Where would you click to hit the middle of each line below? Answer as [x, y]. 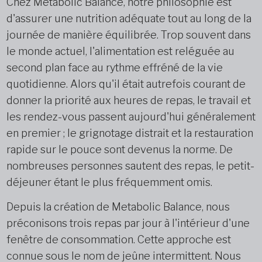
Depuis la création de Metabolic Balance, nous [118, 207]
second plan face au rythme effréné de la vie [114, 68]
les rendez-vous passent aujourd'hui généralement [131, 117]
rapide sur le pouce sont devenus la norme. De [119, 149]
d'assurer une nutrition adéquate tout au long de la [129, 18]
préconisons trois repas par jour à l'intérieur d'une [128, 223]
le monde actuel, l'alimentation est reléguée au [120, 51]
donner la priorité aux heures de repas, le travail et [128, 100]
